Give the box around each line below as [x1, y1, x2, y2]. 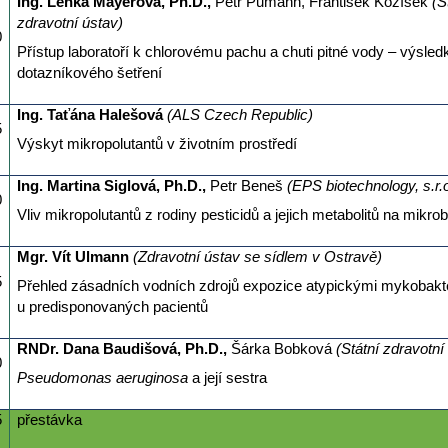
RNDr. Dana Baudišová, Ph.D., [16, 341, 231, 358]
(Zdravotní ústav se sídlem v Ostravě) [132, 249, 382, 266]
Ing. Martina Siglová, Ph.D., [16, 178, 210, 195]
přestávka [16, 412, 82, 429]
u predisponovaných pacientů [16, 299, 208, 316]
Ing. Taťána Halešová [16, 107, 167, 124]
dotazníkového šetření [16, 65, 162, 82]
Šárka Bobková [230, 341, 336, 358]
